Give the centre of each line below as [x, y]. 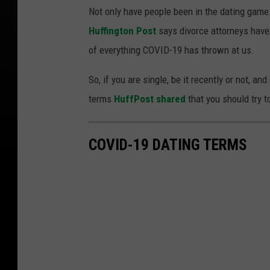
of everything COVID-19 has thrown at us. [171, 50]
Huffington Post [122, 31]
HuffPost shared [151, 99]
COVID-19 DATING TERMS [168, 145]
